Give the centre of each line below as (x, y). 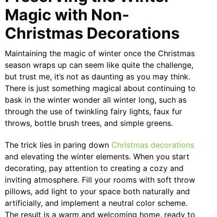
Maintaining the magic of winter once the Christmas (100, 53)
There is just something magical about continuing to (100, 88)
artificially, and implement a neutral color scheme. (96, 203)
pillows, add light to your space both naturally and (97, 191)
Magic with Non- (67, 15)
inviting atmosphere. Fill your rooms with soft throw (100, 179)
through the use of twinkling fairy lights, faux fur (93, 111)
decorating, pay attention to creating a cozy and (94, 168)
